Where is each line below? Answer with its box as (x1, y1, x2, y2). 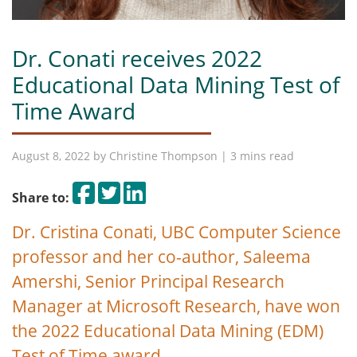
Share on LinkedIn (145, 179, 253, 198)
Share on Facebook (94, 179, 209, 198)
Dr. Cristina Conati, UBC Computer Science (12, 220, 341, 243)
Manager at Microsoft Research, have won (12, 294, 340, 317)
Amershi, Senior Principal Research (12, 269, 284, 292)
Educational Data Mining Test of (12, 69, 339, 100)
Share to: (12, 188, 69, 206)
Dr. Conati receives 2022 (12, 42, 262, 73)
